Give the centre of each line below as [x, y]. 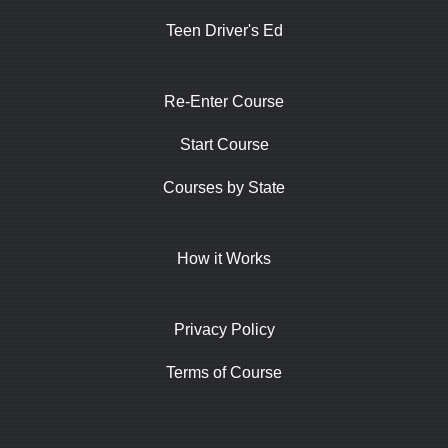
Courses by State [224, 187]
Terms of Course [224, 372]
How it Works [224, 258]
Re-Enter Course [224, 101]
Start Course [224, 144]
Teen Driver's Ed [224, 30]
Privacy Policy [224, 329]
